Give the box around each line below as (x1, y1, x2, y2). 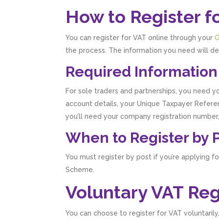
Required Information (66, 63, 218, 81)
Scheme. (66, 166, 95, 174)
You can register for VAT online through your (66, 34, 215, 42)
